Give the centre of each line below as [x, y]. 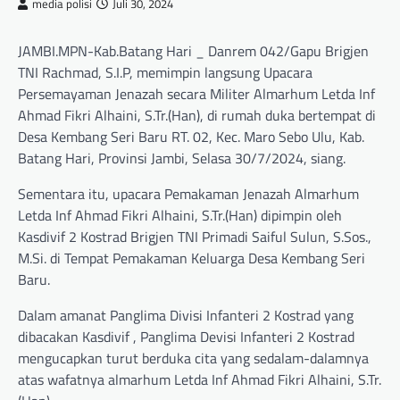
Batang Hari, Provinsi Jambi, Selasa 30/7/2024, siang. [182, 158]
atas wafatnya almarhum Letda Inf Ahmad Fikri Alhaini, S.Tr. [200, 380]
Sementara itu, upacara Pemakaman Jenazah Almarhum [188, 194]
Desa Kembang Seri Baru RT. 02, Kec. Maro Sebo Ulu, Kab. [191, 137]
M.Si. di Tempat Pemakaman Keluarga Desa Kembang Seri [192, 258]
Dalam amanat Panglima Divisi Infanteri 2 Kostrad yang [186, 316]
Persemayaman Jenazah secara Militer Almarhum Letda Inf [196, 94]
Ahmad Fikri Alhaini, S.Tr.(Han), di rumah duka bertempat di [197, 116]
